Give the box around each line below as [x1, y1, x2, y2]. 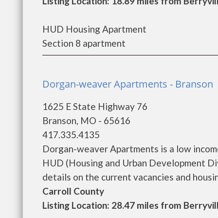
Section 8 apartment [42, 37, 126, 49]
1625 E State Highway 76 [42, 101, 147, 112]
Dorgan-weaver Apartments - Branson [42, 77, 213, 91]
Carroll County [42, 185, 104, 197]
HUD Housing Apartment [42, 23, 146, 35]
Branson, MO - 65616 [42, 115, 130, 126]
